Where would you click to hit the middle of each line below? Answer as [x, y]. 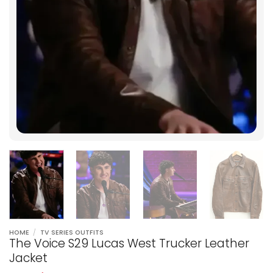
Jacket [28, 258]
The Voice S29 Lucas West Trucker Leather [129, 243]
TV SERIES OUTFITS [72, 232]
